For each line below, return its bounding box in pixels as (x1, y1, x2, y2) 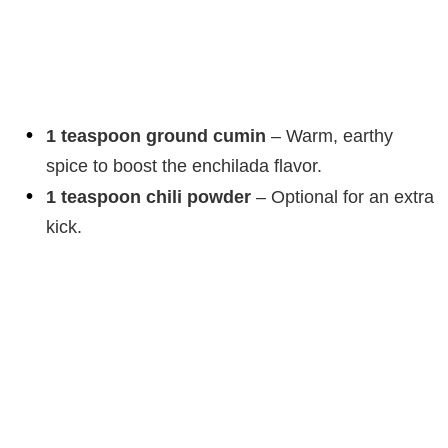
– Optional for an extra (251, 187, 434, 208)
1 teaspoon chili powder (46, 187, 251, 208)
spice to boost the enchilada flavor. (46, 156, 322, 177)
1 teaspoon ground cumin (46, 126, 266, 147)
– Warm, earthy (266, 126, 393, 147)
